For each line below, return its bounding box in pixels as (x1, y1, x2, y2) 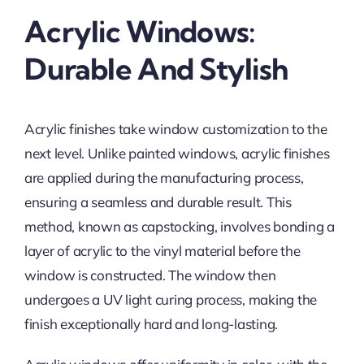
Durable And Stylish (24, 50, 288, 87)
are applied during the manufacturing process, (24, 168, 304, 186)
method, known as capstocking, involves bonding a (24, 217, 335, 235)
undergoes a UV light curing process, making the (24, 290, 317, 308)
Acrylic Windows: (24, 12, 256, 50)
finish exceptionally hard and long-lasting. (24, 314, 279, 332)
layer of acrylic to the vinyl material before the (24, 241, 301, 259)
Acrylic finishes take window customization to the (24, 119, 327, 137)
